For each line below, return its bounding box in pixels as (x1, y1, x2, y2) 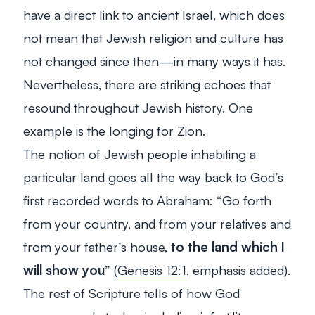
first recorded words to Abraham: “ (23, 191, 222, 208)
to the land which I (171, 238, 285, 255)
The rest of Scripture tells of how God (23, 284, 240, 301)
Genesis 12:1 (117, 261, 186, 278)
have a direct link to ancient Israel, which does (23, 6, 285, 22)
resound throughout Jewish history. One (23, 98, 253, 115)
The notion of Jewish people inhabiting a (23, 145, 256, 162)
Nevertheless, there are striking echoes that (23, 75, 271, 92)
